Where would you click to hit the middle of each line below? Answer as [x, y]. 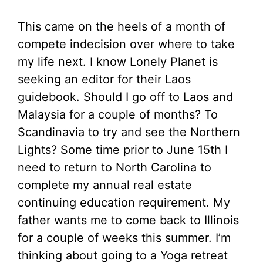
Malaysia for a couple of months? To [118, 115]
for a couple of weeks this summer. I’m [124, 238]
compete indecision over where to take [126, 44]
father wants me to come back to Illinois [128, 220]
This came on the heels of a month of [122, 27]
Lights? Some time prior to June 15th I [123, 150]
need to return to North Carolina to [114, 168]
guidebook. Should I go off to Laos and [125, 97]
